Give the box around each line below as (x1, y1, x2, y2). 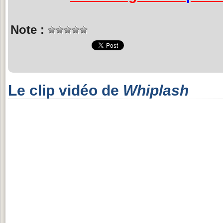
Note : (10, 22, 48, 36)
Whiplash (123, 82, 189, 99)
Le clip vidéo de (8, 82, 123, 99)
